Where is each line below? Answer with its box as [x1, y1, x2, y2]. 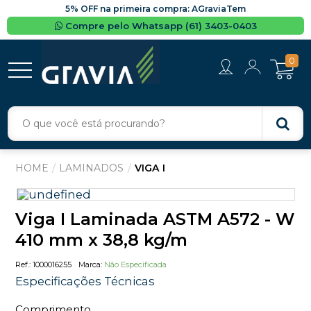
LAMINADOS [59, 162, 124, 175]
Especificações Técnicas [15, 274, 155, 288]
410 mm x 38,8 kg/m [15, 229, 187, 250]
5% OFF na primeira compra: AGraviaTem [65, 3, 246, 14]
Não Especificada [103, 259, 167, 269]
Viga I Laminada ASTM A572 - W [15, 208, 294, 229]
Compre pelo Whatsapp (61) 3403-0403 [65, 20, 257, 31]
